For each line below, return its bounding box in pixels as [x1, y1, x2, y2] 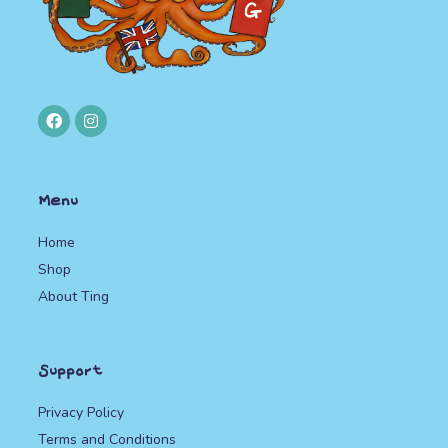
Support [38, 363, 103, 381]
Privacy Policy [38, 402, 124, 422]
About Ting [38, 286, 109, 306]
